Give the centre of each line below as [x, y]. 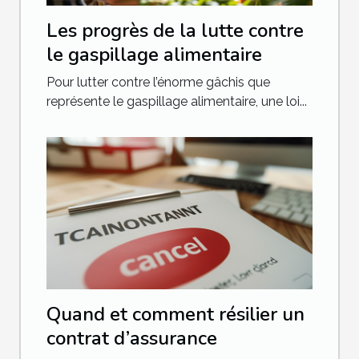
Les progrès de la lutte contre [175, 30]
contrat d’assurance [132, 338]
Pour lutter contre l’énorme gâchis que [158, 82]
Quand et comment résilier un [175, 314]
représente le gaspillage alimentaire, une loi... [177, 101]
